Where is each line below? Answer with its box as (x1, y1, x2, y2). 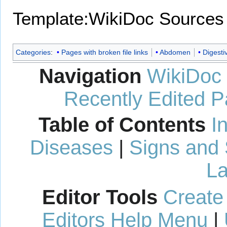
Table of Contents (38, 113, 206, 136)
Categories (16, 48, 51, 57)
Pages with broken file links (61, 48, 148, 57)
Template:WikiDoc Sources (13, 9, 224, 29)
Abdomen (159, 48, 191, 57)
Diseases (29, 136, 113, 159)
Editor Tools (42, 185, 158, 208)
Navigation (39, 64, 141, 87)
